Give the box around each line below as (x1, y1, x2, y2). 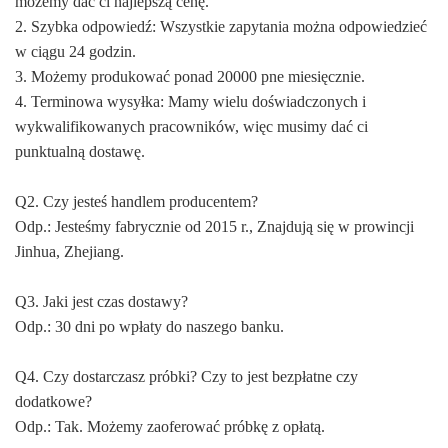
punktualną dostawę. (15, 142, 145, 160)
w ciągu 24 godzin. (15, 42, 136, 60)
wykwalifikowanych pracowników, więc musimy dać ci (15, 117, 368, 135)
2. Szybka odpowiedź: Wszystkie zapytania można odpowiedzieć (15, 17, 427, 35)
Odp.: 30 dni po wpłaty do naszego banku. (15, 317, 284, 335)
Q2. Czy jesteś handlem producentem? (15, 192, 258, 210)
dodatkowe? (15, 392, 92, 410)
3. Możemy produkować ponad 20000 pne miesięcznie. (15, 67, 365, 85)
